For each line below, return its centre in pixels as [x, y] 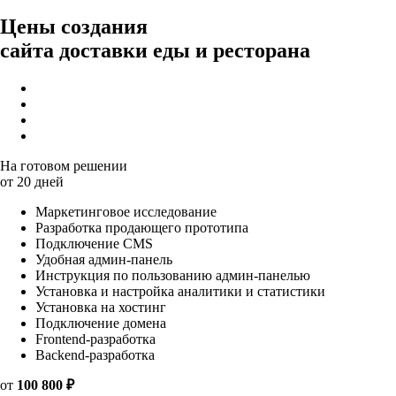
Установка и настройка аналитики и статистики [180, 291]
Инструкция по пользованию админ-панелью [173, 275]
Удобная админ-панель [104, 259]
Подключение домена [101, 323]
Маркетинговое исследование [126, 211]
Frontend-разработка [95, 339]
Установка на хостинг [101, 307]
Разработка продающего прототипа [142, 227]
